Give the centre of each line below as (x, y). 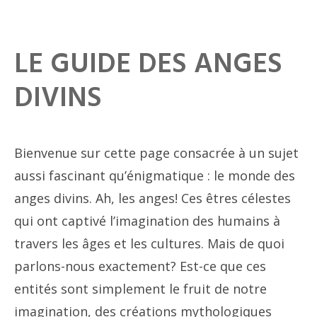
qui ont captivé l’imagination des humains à (147, 221)
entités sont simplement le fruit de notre (140, 289)
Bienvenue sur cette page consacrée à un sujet (156, 153)
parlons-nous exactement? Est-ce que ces (140, 266)
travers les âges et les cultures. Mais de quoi (149, 243)
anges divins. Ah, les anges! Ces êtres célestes (152, 198)
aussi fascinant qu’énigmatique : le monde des (155, 175)
